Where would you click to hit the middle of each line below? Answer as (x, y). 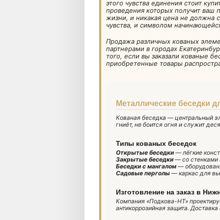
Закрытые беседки (145, 159)
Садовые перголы (143, 173)
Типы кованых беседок (156, 143)
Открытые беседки (145, 152)
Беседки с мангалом (146, 166)
